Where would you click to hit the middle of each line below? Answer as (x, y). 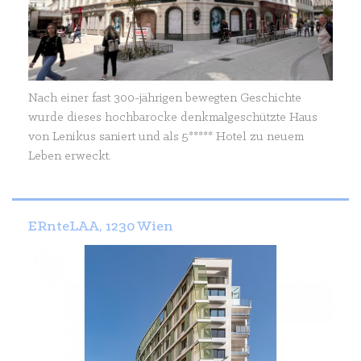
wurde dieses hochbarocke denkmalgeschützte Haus (173, 118)
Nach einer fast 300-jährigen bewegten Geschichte (165, 99)
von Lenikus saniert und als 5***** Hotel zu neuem (166, 137)
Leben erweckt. (70, 157)
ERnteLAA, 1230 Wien (101, 227)
